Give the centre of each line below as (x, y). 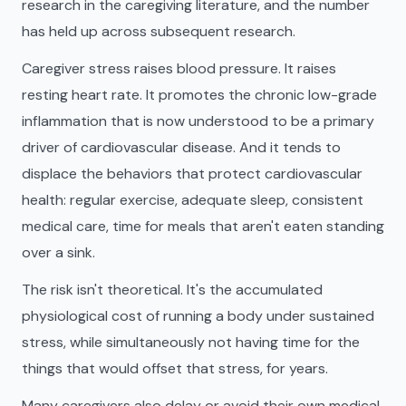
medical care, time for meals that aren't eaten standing (203, 226)
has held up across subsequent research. (159, 31)
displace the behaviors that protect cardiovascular (192, 174)
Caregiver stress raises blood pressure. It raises (179, 68)
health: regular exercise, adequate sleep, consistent (193, 200)
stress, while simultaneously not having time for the (191, 342)
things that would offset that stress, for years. (175, 368)
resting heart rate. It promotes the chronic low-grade (199, 95)
